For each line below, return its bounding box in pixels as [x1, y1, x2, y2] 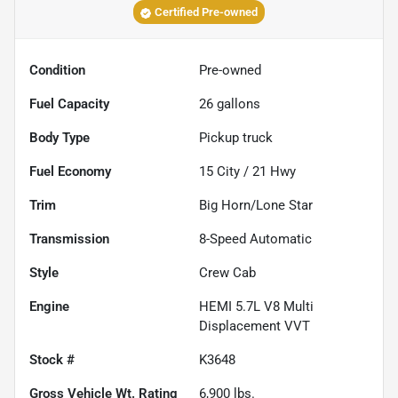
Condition [29, 62, 85, 79]
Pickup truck [199, 130, 273, 147]
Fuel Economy [29, 163, 111, 180]
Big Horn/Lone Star [199, 197, 313, 214]
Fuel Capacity [29, 96, 109, 113]
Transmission [29, 231, 109, 248]
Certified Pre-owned [155, 5, 258, 20]
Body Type [29, 130, 90, 147]
